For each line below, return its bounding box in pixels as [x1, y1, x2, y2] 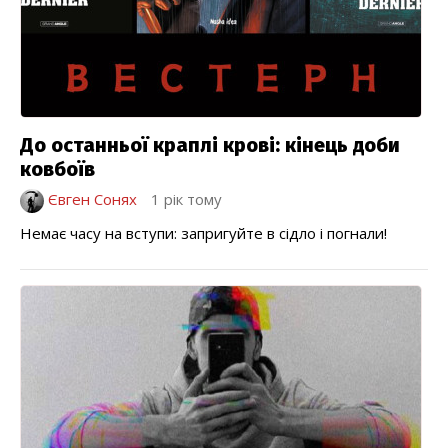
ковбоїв [20, 157, 95, 182]
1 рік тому [151, 189, 222, 210]
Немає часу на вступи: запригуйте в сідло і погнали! [20, 223, 387, 244]
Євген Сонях [44, 189, 137, 210]
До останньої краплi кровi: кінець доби [20, 133, 400, 158]
